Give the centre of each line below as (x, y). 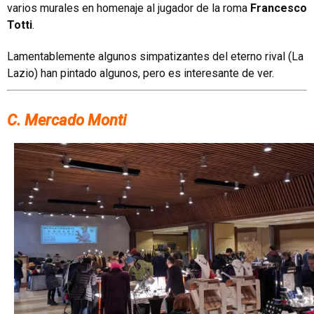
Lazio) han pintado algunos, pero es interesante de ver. (141, 73)
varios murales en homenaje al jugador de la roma (129, 8)
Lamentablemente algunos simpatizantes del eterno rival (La (155, 56)
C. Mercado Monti (67, 120)
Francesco (279, 8)
